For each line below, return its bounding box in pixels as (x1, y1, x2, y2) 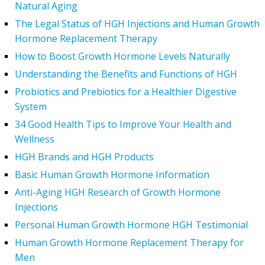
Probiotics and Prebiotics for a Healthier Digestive (15, 85, 237, 99)
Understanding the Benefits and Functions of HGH (15, 67, 237, 81)
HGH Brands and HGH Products (15, 150, 154, 164)
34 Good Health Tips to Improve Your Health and (15, 118, 231, 131)
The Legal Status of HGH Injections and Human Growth (15, 17, 260, 31)
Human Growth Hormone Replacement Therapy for (15, 236, 244, 250)
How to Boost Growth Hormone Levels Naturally (15, 50, 230, 63)
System (15, 100, 47, 114)
